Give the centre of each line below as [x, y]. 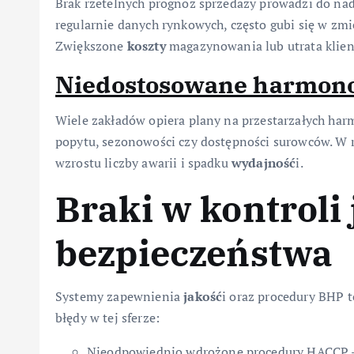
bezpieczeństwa [194, 253]
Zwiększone [91, 46]
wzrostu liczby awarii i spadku [143, 163]
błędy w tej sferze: [108, 318]
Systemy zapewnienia [120, 297]
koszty [146, 46]
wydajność [264, 163]
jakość [203, 297]
